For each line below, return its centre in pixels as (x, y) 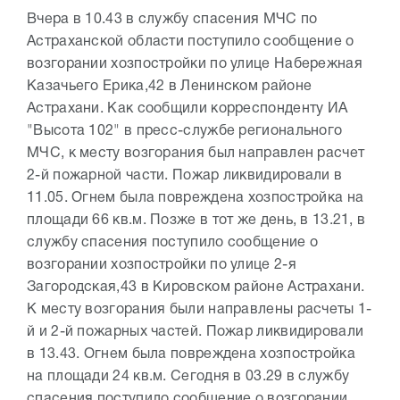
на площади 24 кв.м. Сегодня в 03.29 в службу (188, 377)
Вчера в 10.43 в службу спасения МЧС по (172, 20)
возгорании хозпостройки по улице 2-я (162, 265)
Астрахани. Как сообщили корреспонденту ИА (187, 109)
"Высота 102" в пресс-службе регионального (185, 131)
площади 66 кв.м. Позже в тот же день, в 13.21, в (196, 221)
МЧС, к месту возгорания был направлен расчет (196, 154)
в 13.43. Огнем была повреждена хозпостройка (191, 354)
